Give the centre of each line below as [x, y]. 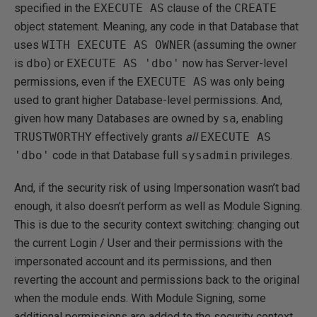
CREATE [255, 8]
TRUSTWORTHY [53, 137]
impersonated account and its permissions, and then [143, 261]
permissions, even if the [75, 82]
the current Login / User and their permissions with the [149, 243]
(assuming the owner [243, 45]
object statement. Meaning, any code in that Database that [156, 27]
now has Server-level [234, 63]
